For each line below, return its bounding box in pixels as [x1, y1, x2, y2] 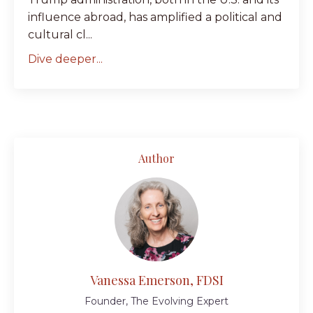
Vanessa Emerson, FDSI [89, 272, 224, 289]
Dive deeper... [28, 52, 103, 66]
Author [138, 151, 175, 166]
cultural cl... [28, 28, 92, 42]
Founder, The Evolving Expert [85, 295, 228, 308]
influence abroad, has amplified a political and [28, 10, 282, 24]
